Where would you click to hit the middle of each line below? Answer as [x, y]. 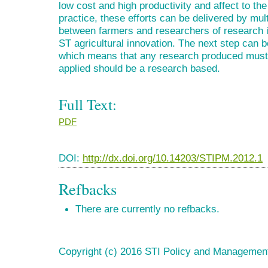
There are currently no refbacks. [147, 208]
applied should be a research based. [139, 68]
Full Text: [88, 105]
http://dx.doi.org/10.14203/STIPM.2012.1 [173, 158]
